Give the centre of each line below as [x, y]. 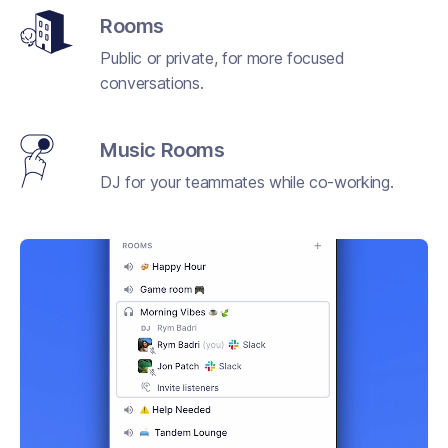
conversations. [152, 82]
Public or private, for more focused [222, 57]
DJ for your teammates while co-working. [247, 181]
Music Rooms [162, 149]
